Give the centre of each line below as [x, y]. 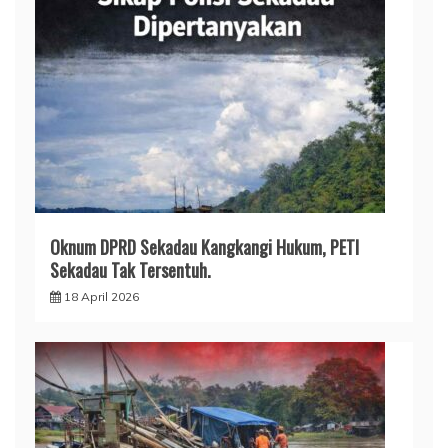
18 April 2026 [101, 296]
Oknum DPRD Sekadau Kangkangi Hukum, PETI [204, 246]
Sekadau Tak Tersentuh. [130, 269]
